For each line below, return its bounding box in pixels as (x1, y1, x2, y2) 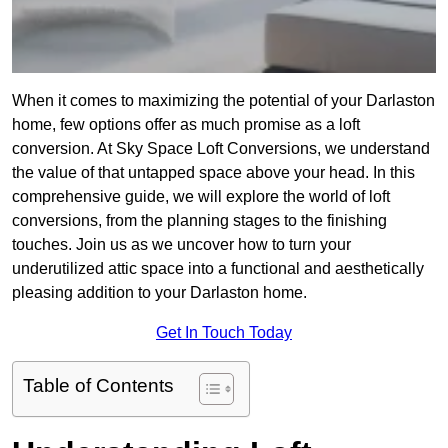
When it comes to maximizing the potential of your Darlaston (12, 92, 435, 110)
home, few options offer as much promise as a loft (12, 116, 360, 134)
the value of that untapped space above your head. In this (12, 164, 415, 182)
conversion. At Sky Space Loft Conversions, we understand (12, 140, 430, 158)
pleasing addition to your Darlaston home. (12, 284, 307, 302)
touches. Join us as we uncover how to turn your (12, 236, 351, 254)
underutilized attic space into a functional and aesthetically (12, 260, 424, 278)
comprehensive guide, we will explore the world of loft (12, 188, 390, 206)
